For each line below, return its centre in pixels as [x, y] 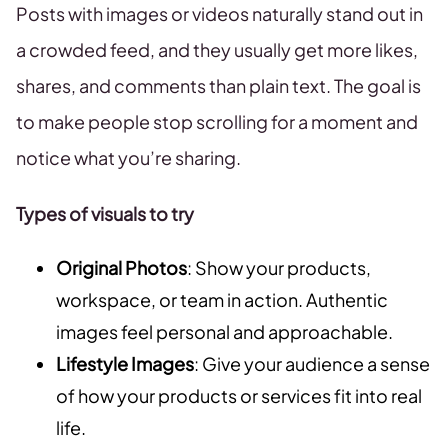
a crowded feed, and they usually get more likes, [217, 50]
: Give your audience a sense [312, 364]
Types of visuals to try [105, 214]
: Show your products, [279, 268]
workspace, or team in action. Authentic [222, 300]
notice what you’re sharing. [128, 158]
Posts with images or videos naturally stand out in [219, 14]
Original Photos [121, 268]
